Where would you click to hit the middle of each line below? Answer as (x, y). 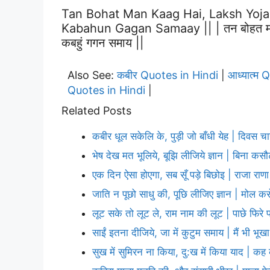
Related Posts (96, 110)
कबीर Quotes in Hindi (168, 75)
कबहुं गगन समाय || (103, 42)
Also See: (92, 75)
